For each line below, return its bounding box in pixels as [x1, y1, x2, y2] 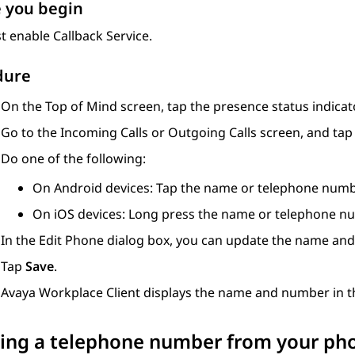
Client [103, 284, 140, 302]
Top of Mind [45, 97, 117, 116]
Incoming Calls [60, 124, 148, 142]
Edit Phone [39, 231, 104, 250]
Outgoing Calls [168, 124, 257, 142]
